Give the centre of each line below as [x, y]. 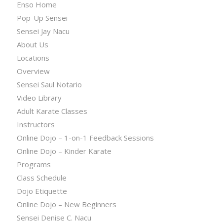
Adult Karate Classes [52, 111]
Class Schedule [41, 177]
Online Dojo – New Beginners [66, 204]
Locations [33, 57]
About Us [32, 44]
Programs [34, 164]
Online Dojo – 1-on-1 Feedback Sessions [85, 137]
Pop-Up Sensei [42, 18]
